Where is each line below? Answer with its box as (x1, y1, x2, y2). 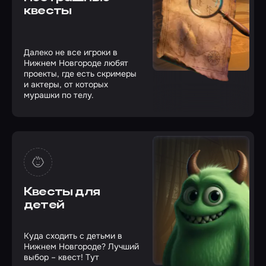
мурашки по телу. (24, 90, 94, 100)
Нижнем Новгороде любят (24, 58, 128, 68)
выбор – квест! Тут (24, 252, 99, 262)
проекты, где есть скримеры (24, 68, 137, 79)
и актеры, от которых (24, 79, 108, 90)
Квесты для (24, 186, 100, 198)
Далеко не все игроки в (24, 47, 118, 58)
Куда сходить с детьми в (24, 230, 122, 241)
